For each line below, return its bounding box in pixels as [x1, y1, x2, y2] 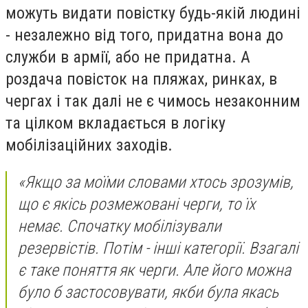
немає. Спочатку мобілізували [18, 216, 221, 236]
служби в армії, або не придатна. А [5, 47, 250, 67]
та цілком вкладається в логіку [5, 113, 225, 133]
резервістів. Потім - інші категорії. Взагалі [18, 238, 298, 258]
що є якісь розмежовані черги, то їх [18, 194, 255, 214]
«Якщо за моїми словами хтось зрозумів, [18, 172, 294, 192]
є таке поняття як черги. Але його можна [18, 260, 291, 280]
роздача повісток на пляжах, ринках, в [5, 69, 277, 89]
